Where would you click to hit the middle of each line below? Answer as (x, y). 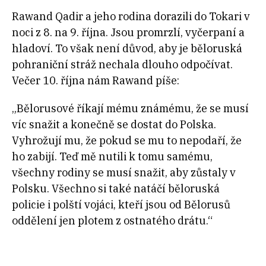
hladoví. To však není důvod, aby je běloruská (127, 48)
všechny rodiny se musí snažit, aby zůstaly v (124, 172)
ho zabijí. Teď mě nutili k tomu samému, (112, 156)
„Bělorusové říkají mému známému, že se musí (130, 108)
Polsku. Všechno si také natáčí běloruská (116, 188)
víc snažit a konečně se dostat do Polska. (114, 124)
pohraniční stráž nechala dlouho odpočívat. (122, 64)
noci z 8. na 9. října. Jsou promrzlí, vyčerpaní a (128, 32)
